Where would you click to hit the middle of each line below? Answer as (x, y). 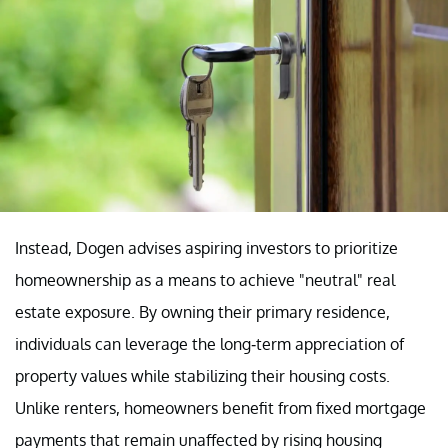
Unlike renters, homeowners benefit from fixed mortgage (220, 408)
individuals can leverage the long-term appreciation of (209, 344)
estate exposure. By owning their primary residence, (202, 312)
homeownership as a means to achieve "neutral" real (205, 280)
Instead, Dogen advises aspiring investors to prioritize (206, 248)
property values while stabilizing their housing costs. (202, 376)
